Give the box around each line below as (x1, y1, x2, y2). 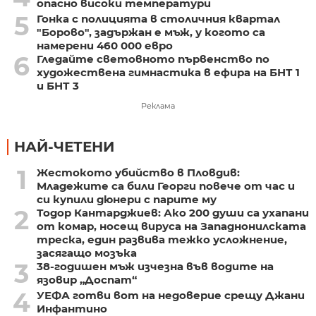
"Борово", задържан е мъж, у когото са (36, 25, 265, 39)
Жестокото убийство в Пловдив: (36, 165, 240, 179)
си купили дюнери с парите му (36, 192, 217, 206)
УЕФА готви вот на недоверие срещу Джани (36, 288, 305, 302)
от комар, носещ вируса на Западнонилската (36, 219, 306, 233)
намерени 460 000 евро (36, 38, 173, 52)
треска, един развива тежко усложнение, (36, 232, 287, 246)
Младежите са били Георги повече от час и (36, 178, 295, 193)
